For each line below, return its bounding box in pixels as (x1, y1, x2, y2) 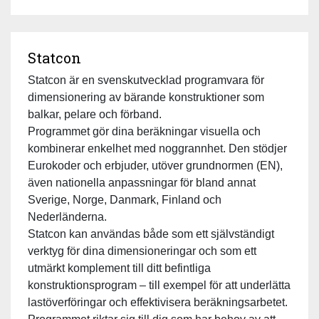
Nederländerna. (28, 210, 107, 223)
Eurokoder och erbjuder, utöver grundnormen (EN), (28, 159, 283, 172)
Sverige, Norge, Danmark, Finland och (28, 193, 221, 206)
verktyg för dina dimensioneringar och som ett (28, 244, 256, 257)
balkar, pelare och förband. (28, 108, 162, 120)
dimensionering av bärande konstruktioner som (28, 90, 264, 103)
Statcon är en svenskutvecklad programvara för (28, 73, 264, 86)
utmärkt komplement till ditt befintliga (28, 261, 211, 274)
